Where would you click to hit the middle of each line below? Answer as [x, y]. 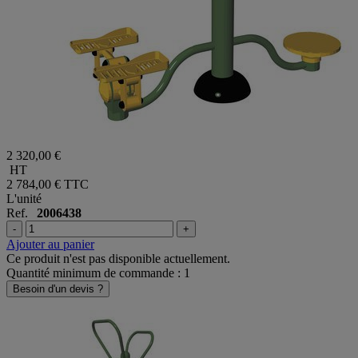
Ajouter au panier [50, 245]
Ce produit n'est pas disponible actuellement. [118, 259]
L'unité [24, 199]
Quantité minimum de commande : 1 [98, 273]
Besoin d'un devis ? [58, 289]
